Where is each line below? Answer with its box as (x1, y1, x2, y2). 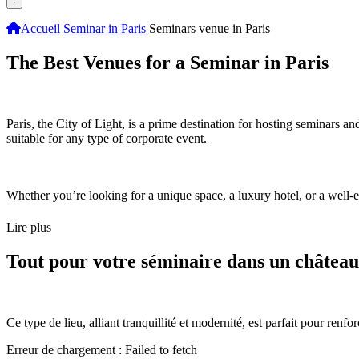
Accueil (21, 22, 60, 36)
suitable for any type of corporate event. (6, 131, 210, 146)
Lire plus (6, 220, 51, 235)
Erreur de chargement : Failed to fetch (6, 343, 197, 357)
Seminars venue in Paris (149, 22, 270, 36)
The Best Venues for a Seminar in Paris (6, 52, 329, 74)
